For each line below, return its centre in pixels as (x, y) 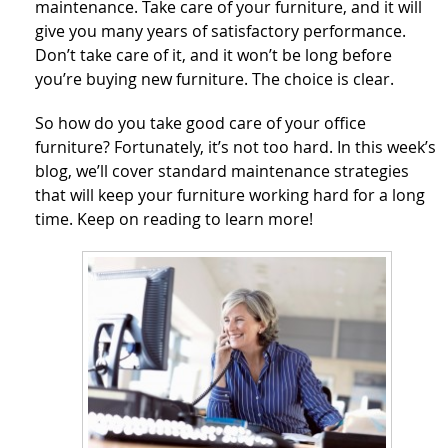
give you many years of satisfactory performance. (220, 31)
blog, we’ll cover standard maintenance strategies (222, 171)
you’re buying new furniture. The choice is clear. (214, 79)
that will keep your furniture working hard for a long (230, 195)
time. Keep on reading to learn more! (174, 219)
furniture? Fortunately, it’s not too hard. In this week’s (235, 147)
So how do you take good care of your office (200, 123)
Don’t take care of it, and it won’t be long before (213, 55)
